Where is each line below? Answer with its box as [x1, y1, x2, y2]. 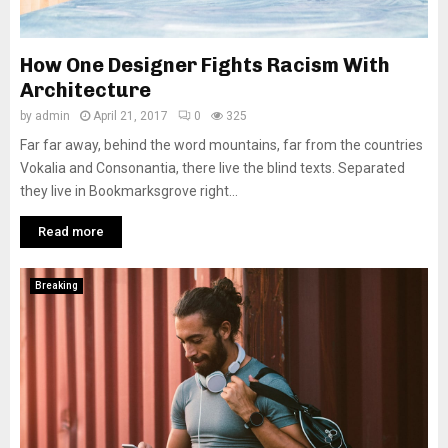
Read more [38, 224, 104, 240]
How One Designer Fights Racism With [20, 53, 390, 78]
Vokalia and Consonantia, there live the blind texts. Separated [20, 160, 405, 177]
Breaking [35, 280, 78, 292]
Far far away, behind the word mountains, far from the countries [20, 137, 423, 154]
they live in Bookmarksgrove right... [20, 183, 238, 200]
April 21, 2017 [93, 109, 168, 124]
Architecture [20, 78, 151, 103]
